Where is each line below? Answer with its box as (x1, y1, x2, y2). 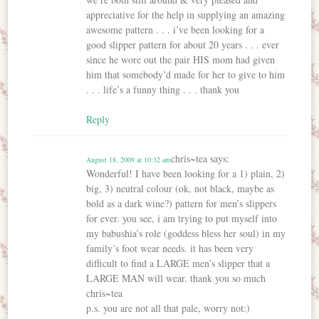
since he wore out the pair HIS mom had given (86, 53, 276, 67)
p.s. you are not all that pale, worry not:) (86, 301, 251, 315)
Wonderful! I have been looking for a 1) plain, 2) (86, 167, 286, 181)
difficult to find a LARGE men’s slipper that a (86, 256, 271, 271)
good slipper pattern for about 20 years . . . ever (86, 38, 280, 52)
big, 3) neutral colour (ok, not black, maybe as (86, 182, 275, 196)
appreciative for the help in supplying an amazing (86, 8, 286, 22)
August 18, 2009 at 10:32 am (86, 155, 172, 165)
